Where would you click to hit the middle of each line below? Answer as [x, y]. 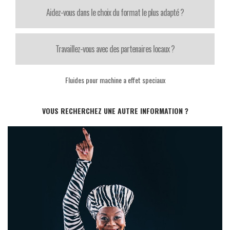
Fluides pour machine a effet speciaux [115, 80]
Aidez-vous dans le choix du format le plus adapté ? [115, 12]
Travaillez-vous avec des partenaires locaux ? [115, 49]
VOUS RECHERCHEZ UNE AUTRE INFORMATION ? [115, 110]
